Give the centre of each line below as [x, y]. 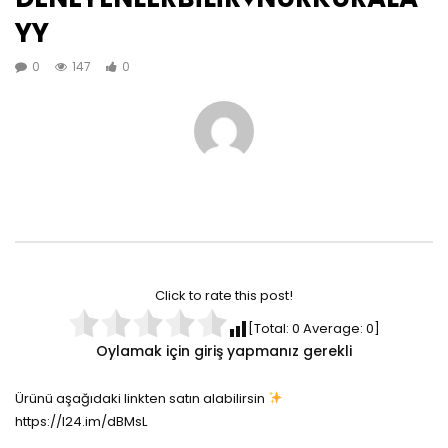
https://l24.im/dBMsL [81, 422]
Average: [333, 329]
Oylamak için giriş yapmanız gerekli [224, 351]
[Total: [270, 329]
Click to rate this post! [224, 296]
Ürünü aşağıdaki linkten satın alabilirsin [141, 399]
